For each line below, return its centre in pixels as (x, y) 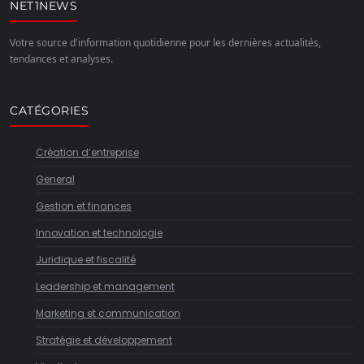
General (55, 179)
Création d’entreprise (87, 152)
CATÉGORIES (49, 110)
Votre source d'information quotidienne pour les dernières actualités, (165, 43)
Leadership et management (105, 286)
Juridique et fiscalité (86, 260)
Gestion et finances (84, 206)
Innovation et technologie (99, 233)
